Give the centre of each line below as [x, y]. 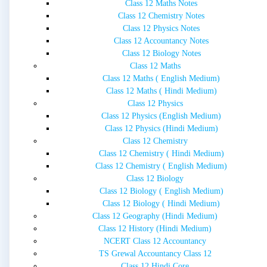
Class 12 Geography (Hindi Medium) [155, 216]
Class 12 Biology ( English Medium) [161, 191]
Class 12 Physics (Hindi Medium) [161, 129]
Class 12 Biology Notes [161, 54]
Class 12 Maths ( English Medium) [161, 79]
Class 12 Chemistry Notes [161, 16]
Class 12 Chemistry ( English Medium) [161, 166]
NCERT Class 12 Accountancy [155, 241]
